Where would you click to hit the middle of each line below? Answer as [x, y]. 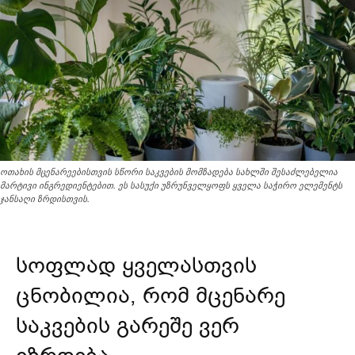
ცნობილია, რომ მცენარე [151, 295]
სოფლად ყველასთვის [136, 265]
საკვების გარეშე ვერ [128, 325]
